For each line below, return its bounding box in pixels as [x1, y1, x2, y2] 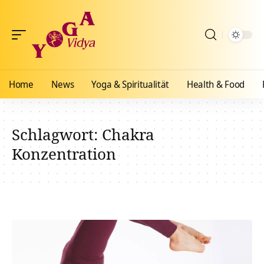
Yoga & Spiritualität [91, 78, 170, 91]
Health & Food [187, 78, 245, 91]
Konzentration [12, 143, 116, 164]
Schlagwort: [12, 124, 102, 145]
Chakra [102, 124, 154, 145]
